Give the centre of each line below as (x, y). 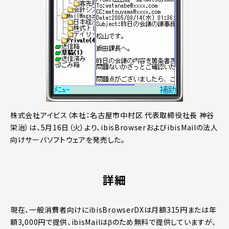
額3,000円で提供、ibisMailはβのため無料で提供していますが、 (113, 222)
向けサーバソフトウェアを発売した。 (68, 139)
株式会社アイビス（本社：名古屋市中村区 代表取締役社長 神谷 (112, 115)
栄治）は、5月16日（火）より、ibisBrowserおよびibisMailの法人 (114, 127)
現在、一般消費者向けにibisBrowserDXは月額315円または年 (113, 209)
